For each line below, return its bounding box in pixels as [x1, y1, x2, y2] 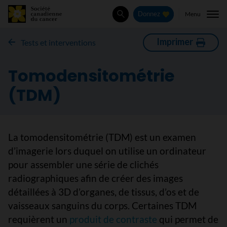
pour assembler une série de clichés [8, 159, 159, 170]
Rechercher [117, 13, 164, 25]
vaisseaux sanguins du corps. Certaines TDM [8, 200, 197, 211]
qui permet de [159, 213, 218, 225]
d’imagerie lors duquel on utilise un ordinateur [8, 145, 206, 157]
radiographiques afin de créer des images [8, 172, 183, 184]
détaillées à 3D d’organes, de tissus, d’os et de [8, 186, 199, 198]
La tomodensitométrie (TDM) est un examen [8, 131, 196, 143]
